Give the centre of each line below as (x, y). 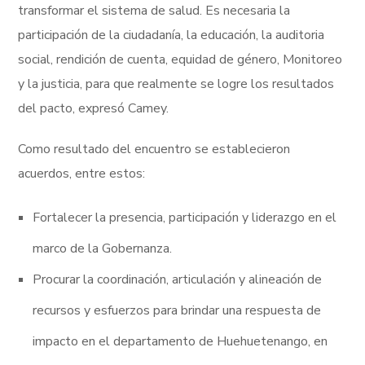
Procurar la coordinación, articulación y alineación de (177, 279)
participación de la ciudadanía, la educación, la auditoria (172, 35)
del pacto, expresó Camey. (94, 108)
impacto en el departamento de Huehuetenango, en (180, 341)
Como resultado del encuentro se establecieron (154, 149)
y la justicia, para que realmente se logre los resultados (176, 84)
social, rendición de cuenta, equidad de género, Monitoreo (180, 59)
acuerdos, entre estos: (82, 174)
